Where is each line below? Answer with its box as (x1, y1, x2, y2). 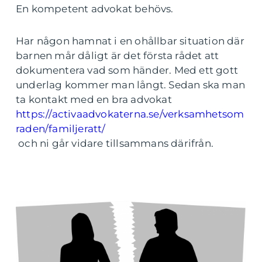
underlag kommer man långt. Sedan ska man (16, 79, 246, 91)
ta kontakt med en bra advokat (16, 94, 172, 105)
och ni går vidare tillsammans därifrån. (18, 137, 214, 149)
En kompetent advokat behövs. (16, 3, 174, 15)
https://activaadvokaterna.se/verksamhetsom (16, 108, 244, 120)
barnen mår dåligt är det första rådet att (16, 50, 219, 61)
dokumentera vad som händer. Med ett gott (16, 64, 239, 76)
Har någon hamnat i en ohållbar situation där (16, 35, 244, 47)
